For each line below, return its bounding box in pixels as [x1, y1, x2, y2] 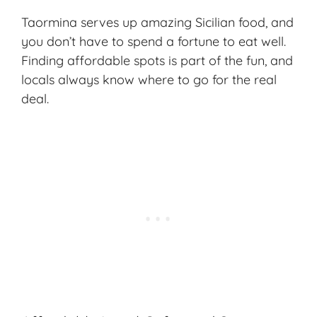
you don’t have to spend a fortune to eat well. [21, 33, 286, 50]
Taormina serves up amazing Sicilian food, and [21, 14, 294, 31]
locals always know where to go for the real [21, 71, 277, 88]
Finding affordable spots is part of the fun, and [21, 52, 293, 69]
